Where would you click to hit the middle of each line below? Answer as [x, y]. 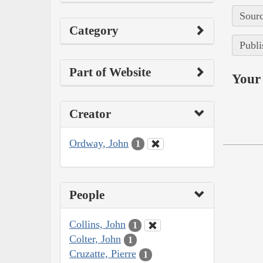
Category [94, 30]
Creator [90, 114]
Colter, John [95, 239]
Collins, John [97, 225]
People [87, 195]
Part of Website [110, 72]
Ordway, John [99, 143]
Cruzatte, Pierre [103, 254]
